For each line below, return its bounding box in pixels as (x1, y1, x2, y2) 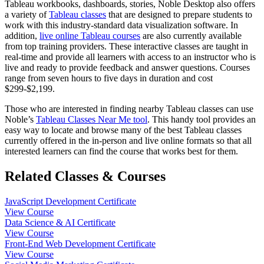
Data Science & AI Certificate (5, 217, 115, 227)
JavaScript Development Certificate (5, 196, 136, 206)
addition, (5, 30, 39, 41)
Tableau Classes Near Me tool (36, 114, 147, 124)
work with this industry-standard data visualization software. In (5, 19, 238, 30)
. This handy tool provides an (147, 114, 256, 124)
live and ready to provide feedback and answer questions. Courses (5, 62, 250, 72)
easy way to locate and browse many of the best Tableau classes (5, 124, 242, 135)
